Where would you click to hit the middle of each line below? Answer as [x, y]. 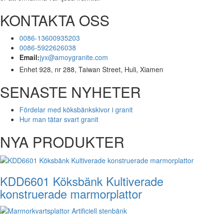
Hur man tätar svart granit [59, 119]
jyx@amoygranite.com [74, 57]
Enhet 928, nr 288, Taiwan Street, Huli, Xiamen [91, 69]
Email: [30, 57]
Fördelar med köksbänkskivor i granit [76, 109]
